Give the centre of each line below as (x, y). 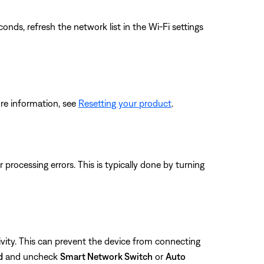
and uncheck (32, 256)
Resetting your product (125, 103)
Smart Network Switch (106, 256)
